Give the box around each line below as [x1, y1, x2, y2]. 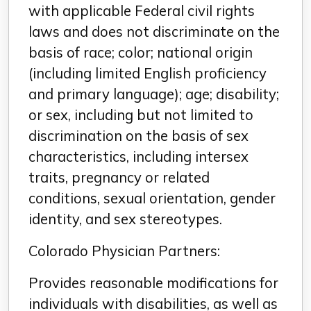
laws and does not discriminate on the [28, 23, 280, 40]
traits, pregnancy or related [28, 169, 210, 186]
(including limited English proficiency [28, 65, 267, 82]
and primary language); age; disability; [28, 85, 279, 103]
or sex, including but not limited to [28, 106, 253, 124]
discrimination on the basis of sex [28, 127, 249, 144]
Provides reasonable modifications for [28, 274, 278, 292]
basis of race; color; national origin [28, 44, 253, 61]
